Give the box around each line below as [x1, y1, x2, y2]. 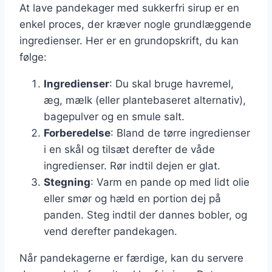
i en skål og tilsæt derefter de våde [44, 143, 215, 156]
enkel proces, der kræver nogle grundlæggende [19, 18, 251, 31]
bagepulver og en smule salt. [44, 110, 185, 123]
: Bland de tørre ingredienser [110, 127, 250, 140]
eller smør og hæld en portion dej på [44, 192, 221, 205]
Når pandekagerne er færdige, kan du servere [19, 252, 243, 265]
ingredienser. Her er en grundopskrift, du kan [19, 35, 239, 47]
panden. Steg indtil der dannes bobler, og [44, 209, 247, 222]
